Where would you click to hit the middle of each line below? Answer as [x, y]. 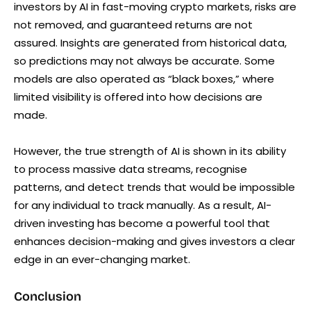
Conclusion [48, 297]
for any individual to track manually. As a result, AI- [143, 205]
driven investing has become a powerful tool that [142, 224]
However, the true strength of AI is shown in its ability [150, 151]
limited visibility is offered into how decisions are [138, 97]
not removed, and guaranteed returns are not [133, 25]
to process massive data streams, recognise [131, 169]
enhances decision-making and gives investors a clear [154, 242]
